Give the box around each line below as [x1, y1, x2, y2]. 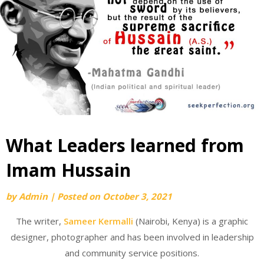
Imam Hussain [6, 158, 131, 182]
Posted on [57, 190, 103, 202]
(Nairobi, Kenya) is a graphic [133, 215, 248, 227]
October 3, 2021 [103, 190, 172, 202]
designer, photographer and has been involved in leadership [10, 231, 254, 243]
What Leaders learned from [6, 133, 244, 157]
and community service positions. [65, 247, 199, 259]
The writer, [16, 215, 64, 227]
